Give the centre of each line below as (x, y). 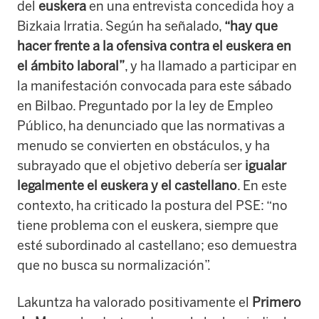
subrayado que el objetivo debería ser (131, 166)
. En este (262, 185)
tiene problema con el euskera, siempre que (148, 225)
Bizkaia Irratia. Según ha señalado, (121, 26)
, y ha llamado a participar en (211, 66)
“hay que (251, 26)
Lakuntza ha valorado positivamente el (135, 302)
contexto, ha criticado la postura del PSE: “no (152, 205)
